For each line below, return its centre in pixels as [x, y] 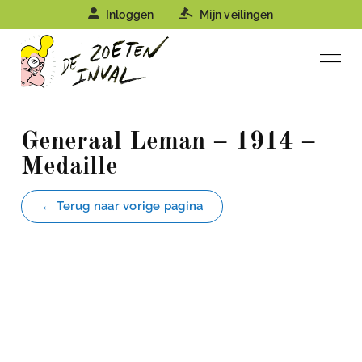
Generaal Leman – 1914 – [168, 142]
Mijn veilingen [237, 15]
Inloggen [130, 15]
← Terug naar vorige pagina [122, 206]
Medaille [69, 167]
